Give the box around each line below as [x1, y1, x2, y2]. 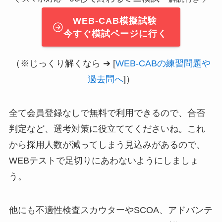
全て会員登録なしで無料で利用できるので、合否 [8, 108, 205, 118]
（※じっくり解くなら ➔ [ [11, 58, 115, 69]
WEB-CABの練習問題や [115, 58, 211, 69]
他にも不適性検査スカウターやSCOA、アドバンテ [8, 205, 213, 215]
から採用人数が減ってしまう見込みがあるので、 [8, 139, 205, 150]
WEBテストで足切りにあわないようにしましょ [8, 155, 199, 166]
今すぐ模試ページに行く [63, 28, 167, 39]
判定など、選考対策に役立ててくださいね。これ [8, 123, 205, 134]
